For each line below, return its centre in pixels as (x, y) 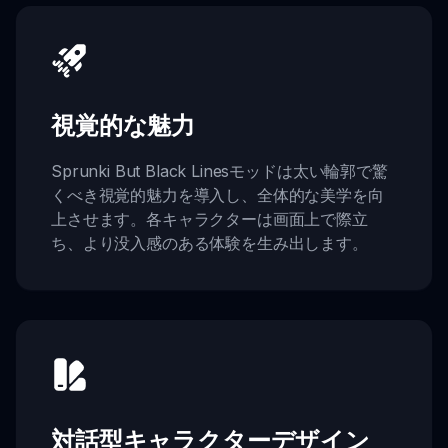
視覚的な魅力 (123, 125)
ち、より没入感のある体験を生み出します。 (209, 243)
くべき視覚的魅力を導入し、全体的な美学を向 (217, 195)
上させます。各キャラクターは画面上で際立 (209, 219)
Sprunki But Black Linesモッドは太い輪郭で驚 (219, 171)
